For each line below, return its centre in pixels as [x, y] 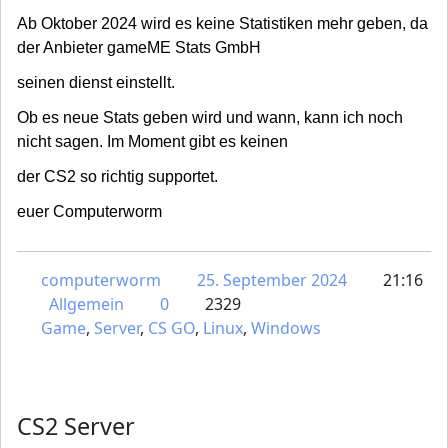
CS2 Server [76, 426]
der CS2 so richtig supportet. [117, 177]
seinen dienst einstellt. [96, 83]
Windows [286, 328]
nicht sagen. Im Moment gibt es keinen [152, 142]
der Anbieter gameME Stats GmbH [139, 48]
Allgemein [86, 304]
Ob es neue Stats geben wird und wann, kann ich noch [210, 118]
